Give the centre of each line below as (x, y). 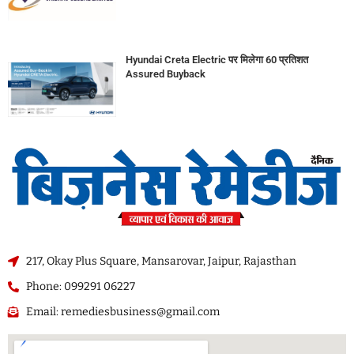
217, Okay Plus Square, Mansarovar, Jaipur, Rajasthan (161, 262)
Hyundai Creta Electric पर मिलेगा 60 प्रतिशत (217, 60)
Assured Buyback (165, 74)
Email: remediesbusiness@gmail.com (122, 312)
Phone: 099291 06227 (80, 287)
